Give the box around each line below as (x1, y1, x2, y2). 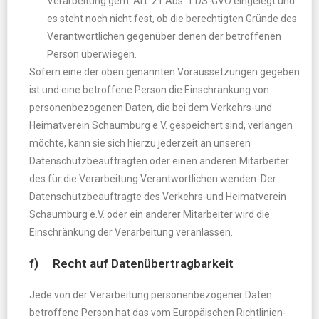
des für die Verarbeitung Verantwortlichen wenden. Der (29, 173, 276, 184)
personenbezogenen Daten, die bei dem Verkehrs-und (29, 102, 272, 113)
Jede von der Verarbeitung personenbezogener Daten (29, 289, 272, 300)
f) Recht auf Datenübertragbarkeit (29, 256, 234, 271)
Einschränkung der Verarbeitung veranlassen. (29, 226, 233, 238)
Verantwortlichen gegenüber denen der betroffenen (47, 31, 281, 42)
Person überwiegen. (47, 48, 137, 60)
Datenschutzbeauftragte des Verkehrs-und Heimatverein (29, 191, 286, 202)
